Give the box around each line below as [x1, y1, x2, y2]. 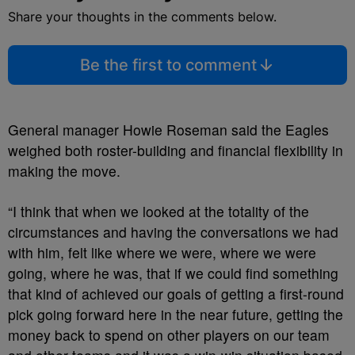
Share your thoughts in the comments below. [8, 9, 277, 25]
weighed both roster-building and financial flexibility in [8, 140, 343, 160]
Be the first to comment [79, 55, 257, 74]
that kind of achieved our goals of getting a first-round [8, 284, 344, 303]
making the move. [8, 161, 120, 181]
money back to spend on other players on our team [8, 325, 330, 345]
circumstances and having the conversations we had [8, 222, 338, 242]
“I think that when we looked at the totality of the [8, 201, 309, 221]
